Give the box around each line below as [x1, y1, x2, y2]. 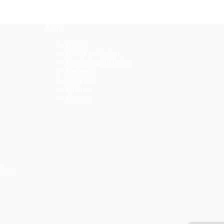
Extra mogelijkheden [66, 58, 131, 67]
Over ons [66, 76, 95, 85]
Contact [66, 94, 90, 103]
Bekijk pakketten [66, 49, 119, 58]
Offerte [66, 85, 88, 94]
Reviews [66, 67, 93, 76]
